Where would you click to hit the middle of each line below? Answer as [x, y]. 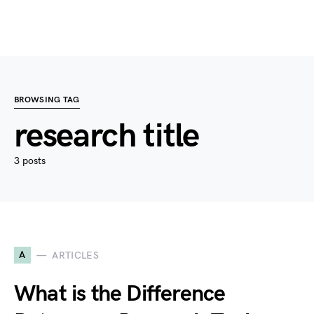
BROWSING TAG [47, 100]
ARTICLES [76, 255]
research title [107, 136]
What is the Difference [120, 294]
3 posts [30, 161]
